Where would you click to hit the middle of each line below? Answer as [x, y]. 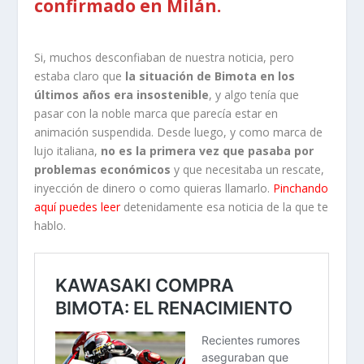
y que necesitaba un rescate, [248, 169]
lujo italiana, [68, 150]
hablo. [50, 225]
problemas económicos [103, 169]
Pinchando [301, 188]
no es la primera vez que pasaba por [208, 150]
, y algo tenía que [254, 94]
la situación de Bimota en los [210, 76]
